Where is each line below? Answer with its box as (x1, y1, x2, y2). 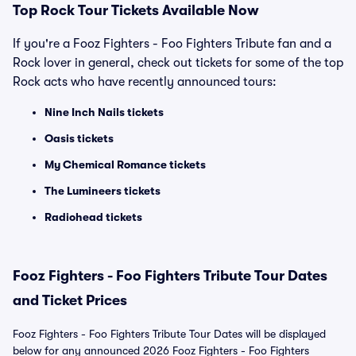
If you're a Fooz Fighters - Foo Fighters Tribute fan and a (13, 37, 331, 51)
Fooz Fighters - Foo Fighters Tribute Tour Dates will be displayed (13, 327, 326, 340)
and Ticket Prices (13, 292, 127, 308)
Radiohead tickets (44, 211, 142, 223)
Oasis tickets (44, 132, 114, 145)
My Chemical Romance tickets (44, 158, 206, 171)
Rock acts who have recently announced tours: (13, 75, 277, 89)
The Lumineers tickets (44, 184, 161, 197)
